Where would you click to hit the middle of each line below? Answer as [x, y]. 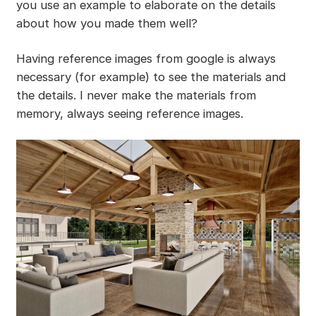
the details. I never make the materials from [136, 95]
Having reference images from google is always [146, 58]
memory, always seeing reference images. [129, 113]
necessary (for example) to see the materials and [151, 77]
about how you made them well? [107, 23]
